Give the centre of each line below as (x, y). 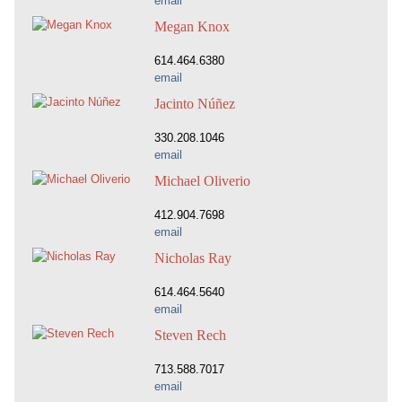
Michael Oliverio (202, 181)
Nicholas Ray (193, 258)
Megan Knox (192, 27)
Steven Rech (190, 335)
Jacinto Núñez (195, 104)
